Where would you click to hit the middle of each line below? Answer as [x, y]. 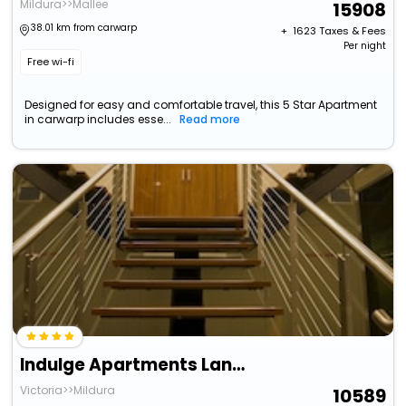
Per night [364, 46]
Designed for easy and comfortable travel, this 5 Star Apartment [201, 105]
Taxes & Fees [352, 31]
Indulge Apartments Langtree [239, 365]
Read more [210, 120]
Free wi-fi [51, 62]
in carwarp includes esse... [98, 120]
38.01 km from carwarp [84, 28]
